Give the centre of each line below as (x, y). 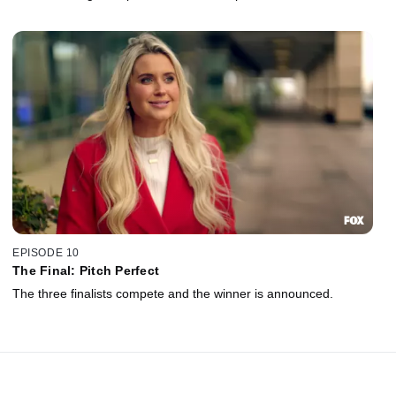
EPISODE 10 (46, 253)
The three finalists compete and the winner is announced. (173, 294)
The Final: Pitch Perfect (86, 271)
